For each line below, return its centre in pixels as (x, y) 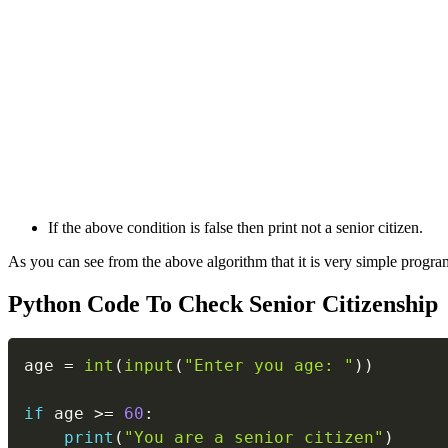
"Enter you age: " (269, 366)
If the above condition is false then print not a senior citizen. (235, 228)
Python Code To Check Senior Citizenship (223, 304)
